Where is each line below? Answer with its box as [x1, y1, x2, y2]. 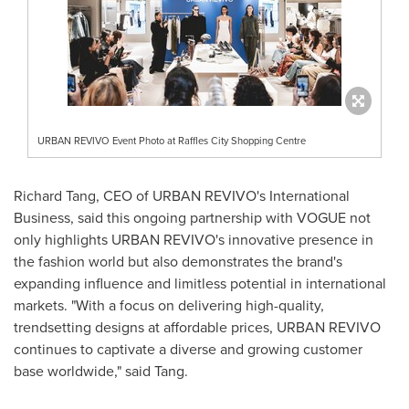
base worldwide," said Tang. [14, 360, 188, 382]
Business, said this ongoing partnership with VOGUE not [14, 206, 371, 228]
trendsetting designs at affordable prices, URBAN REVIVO [14, 316, 381, 338]
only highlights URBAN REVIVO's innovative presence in [14, 228, 373, 250]
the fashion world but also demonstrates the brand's [14, 250, 342, 272]
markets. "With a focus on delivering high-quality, [14, 294, 324, 316]
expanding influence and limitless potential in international [14, 272, 386, 294]
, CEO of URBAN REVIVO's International [96, 184, 350, 206]
